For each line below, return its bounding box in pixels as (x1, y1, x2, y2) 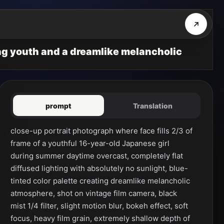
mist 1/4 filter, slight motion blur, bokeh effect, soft (10, 201, 188, 210)
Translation (132, 101, 172, 110)
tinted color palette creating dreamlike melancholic (10, 176, 190, 185)
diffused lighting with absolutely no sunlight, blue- (10, 163, 188, 173)
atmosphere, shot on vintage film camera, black (10, 188, 177, 198)
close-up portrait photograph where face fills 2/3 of (10, 126, 192, 135)
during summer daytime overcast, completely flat (10, 151, 183, 160)
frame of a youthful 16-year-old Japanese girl (10, 138, 169, 148)
